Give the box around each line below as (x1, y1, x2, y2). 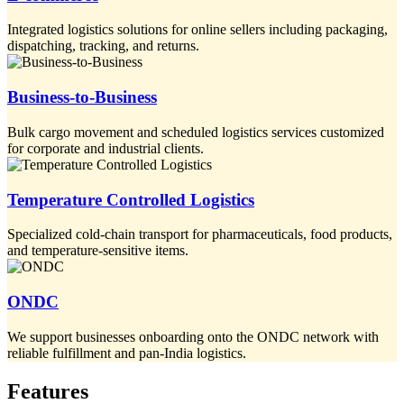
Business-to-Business (7, 87, 157, 107)
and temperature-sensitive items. (7, 243, 188, 259)
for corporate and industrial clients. (7, 140, 204, 156)
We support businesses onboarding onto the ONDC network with (7, 328, 379, 344)
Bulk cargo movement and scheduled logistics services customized (7, 124, 384, 140)
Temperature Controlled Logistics (7, 189, 254, 209)
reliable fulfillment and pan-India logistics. (7, 344, 246, 361)
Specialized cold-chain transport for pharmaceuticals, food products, (7, 226, 392, 243)
